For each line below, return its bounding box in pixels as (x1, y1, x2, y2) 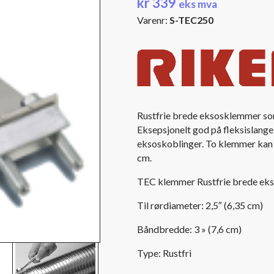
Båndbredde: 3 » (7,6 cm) (137, 223, 242, 235)
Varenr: (137, 14, 169, 26)
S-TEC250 (169, 14, 213, 26)
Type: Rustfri (137, 247, 191, 259)
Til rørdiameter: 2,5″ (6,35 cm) (137, 199, 263, 211)
